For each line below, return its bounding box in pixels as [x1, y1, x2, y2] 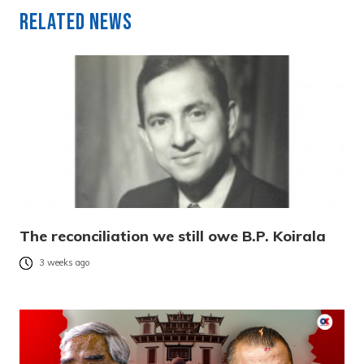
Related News [19, 8, 132, 36]
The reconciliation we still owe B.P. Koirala [19, 226, 326, 245]
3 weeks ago [39, 257, 90, 269]
